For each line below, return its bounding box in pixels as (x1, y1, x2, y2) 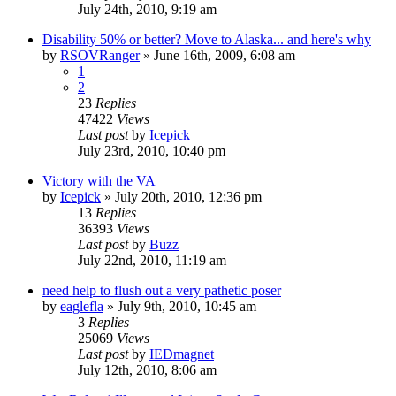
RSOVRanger (60, 47, 140, 63)
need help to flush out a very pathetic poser (42, 282, 281, 298)
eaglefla (60, 298, 103, 314)
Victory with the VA (42, 172, 156, 188)
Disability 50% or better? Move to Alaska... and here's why (42, 31, 371, 47)
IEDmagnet (149, 346, 214, 362)
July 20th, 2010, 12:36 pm (115, 188, 262, 204)
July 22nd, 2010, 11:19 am (78, 252, 226, 268)
